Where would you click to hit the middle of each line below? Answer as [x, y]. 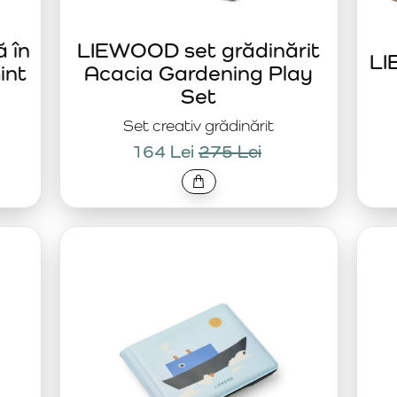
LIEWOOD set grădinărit [198, 50]
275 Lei [230, 152]
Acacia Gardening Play [198, 73]
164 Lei [163, 152]
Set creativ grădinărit [198, 125]
